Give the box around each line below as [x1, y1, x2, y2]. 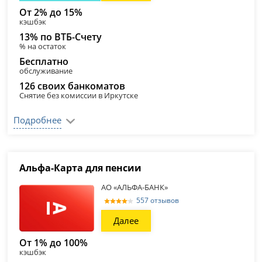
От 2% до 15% [19, 6, 83, 19]
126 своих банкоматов [19, 80, 126, 92]
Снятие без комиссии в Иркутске [19, 90, 139, 101]
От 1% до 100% [19, 236, 88, 249]
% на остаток [19, 41, 67, 51]
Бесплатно [19, 55, 69, 68]
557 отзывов [136, 195, 180, 205]
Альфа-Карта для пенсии [19, 161, 142, 174]
